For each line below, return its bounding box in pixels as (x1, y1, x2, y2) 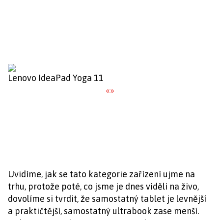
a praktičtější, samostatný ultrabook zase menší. (8, 206, 199, 216)
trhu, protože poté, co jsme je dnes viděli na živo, (8, 181, 199, 192)
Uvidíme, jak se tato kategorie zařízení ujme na (8, 169, 195, 179)
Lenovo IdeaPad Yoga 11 (8, 73, 104, 83)
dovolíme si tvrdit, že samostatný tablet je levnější (8, 193, 206, 204)
